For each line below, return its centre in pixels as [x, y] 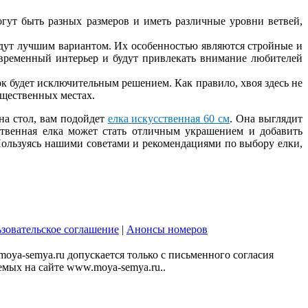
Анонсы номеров [167, 229]
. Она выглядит [266, 118]
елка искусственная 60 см [169, 118]
